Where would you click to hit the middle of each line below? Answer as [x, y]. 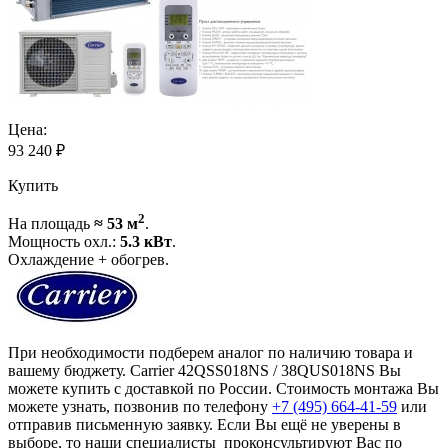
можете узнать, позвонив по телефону [140, 407]
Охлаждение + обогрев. [88, 260]
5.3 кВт [146, 242]
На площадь [51, 224]
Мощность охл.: [64, 242]
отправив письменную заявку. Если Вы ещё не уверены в [204, 425]
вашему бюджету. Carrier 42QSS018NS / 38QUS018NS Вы [204, 371]
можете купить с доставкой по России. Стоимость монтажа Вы [223, 389]
